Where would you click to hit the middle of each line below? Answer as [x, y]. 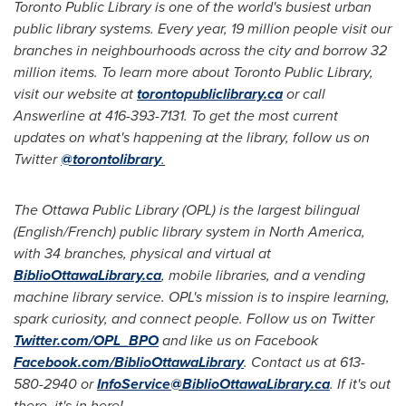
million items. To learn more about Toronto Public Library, [193, 72]
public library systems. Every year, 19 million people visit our [203, 29]
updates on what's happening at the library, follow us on [192, 137]
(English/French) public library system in [141, 232]
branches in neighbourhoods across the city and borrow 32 [200, 50]
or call [304, 94]
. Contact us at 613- [304, 362]
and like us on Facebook [238, 340]
